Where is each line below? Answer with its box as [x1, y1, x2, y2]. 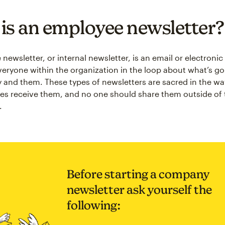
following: [67, 198, 121, 212]
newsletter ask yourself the [67, 183, 212, 197]
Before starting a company [67, 167, 210, 181]
